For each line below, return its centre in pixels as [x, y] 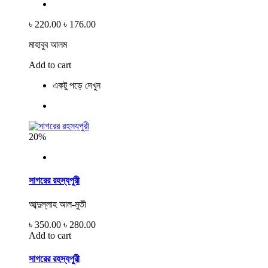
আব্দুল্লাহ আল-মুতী [57, 204]
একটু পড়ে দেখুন [77, 85]
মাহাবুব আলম [48, 45]
